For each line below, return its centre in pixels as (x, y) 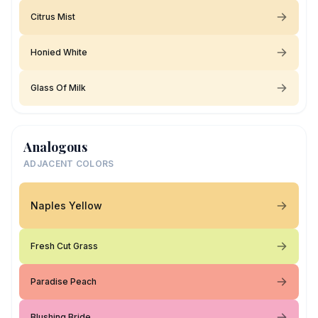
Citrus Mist (53, 17)
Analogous (55, 147)
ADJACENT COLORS (69, 164)
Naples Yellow (66, 205)
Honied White (59, 52)
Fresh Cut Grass (64, 246)
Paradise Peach (64, 281)
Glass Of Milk (58, 88)
